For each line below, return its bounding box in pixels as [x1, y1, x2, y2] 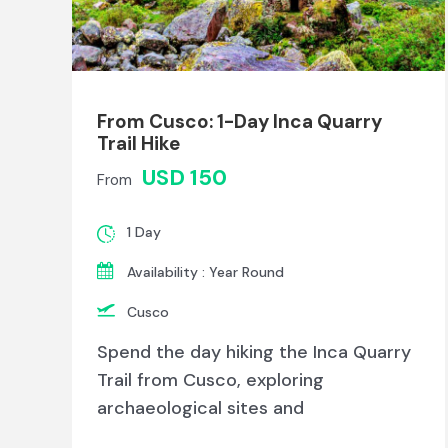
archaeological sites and [97, 396, 304, 421]
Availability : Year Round [127, 263, 284, 282]
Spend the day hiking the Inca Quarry [97, 340, 411, 365]
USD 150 [142, 163, 227, 193]
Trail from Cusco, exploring [97, 368, 324, 393]
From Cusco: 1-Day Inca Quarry [97, 109, 382, 135]
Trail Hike [97, 131, 180, 157]
